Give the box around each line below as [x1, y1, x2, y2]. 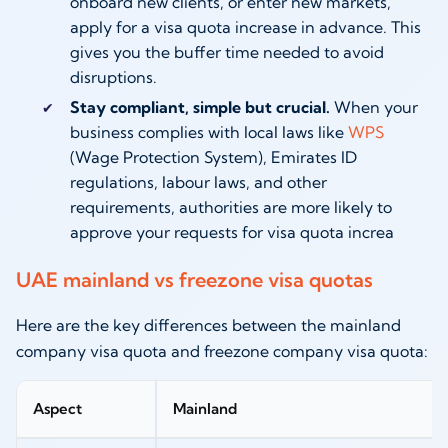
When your [329, 96, 418, 117]
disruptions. [69, 66, 157, 87]
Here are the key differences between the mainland [16, 315, 401, 336]
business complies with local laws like [69, 121, 348, 142]
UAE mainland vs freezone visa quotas [16, 267, 373, 293]
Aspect [33, 399, 82, 419]
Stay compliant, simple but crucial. [69, 96, 330, 117]
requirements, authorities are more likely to [69, 196, 392, 217]
